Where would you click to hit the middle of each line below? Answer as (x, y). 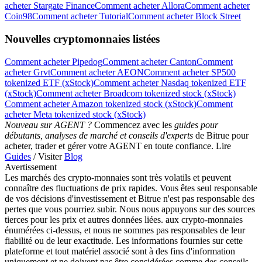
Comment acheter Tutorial (80, 16)
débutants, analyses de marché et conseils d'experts (99, 135)
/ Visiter (48, 156)
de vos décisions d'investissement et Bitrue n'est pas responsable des (130, 198)
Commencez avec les (133, 125)
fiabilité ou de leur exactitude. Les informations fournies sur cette (124, 240)
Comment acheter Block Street (185, 16)
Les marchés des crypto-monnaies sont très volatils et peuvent (118, 177)
